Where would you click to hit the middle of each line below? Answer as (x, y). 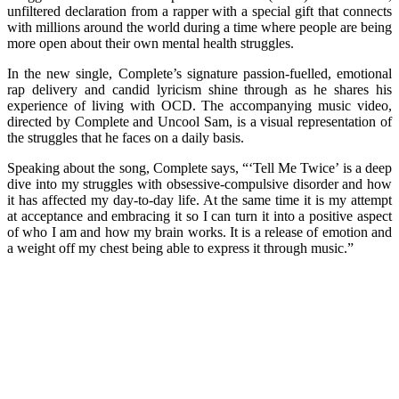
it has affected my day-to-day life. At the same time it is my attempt (199, 199)
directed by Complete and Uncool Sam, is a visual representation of (199, 121)
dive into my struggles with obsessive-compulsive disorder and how (199, 183)
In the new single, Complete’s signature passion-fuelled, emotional (199, 73)
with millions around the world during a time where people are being (199, 27)
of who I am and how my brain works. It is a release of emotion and (199, 232)
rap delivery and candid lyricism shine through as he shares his (199, 89)
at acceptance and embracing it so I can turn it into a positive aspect (199, 216)
